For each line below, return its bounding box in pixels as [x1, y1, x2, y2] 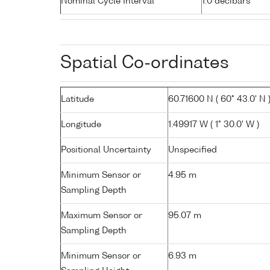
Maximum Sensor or [61, 211, 142, 220]
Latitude [61, 95, 94, 104]
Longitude [61, 120, 101, 129]
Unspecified [168, 145, 217, 154]
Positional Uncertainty [61, 145, 151, 154]
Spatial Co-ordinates [60, 54, 229, 72]
